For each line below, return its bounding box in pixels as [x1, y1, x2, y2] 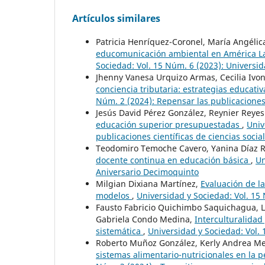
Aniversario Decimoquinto [96, 166, 199, 178]
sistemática [96, 225, 143, 237]
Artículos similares [72, 12, 160, 25]
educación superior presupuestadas [96, 119, 242, 131]
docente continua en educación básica [96, 154, 251, 166]
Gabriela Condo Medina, [96, 214, 195, 225]
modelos [96, 190, 132, 202]
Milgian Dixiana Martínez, [96, 178, 201, 190]
